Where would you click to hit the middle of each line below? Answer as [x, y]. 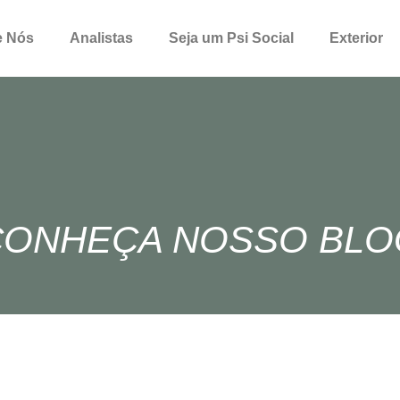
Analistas [101, 38]
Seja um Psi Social [231, 38]
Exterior [356, 38]
